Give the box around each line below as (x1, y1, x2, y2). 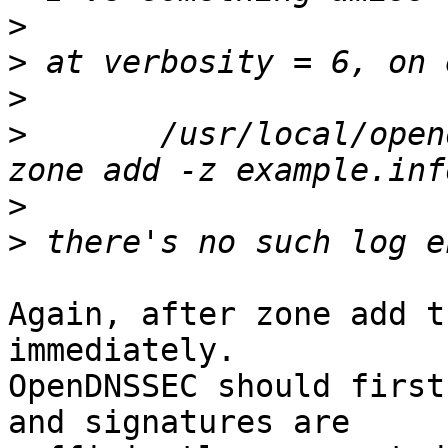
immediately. (8, 332, 236, 369)
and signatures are (8, 404, 350, 441)
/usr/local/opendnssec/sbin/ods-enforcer (27, 116, 46, 153)
